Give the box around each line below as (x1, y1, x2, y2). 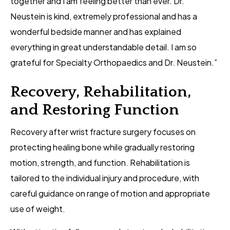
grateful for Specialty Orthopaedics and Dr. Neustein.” (10, 57, 217, 68)
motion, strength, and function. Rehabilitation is (10, 157, 190, 168)
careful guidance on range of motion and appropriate (10, 188, 210, 199)
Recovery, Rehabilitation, (10, 84, 191, 101)
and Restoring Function (10, 102, 179, 119)
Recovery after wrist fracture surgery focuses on (10, 126, 196, 138)
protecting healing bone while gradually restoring (10, 142, 195, 153)
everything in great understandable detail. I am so (10, 42, 197, 53)
